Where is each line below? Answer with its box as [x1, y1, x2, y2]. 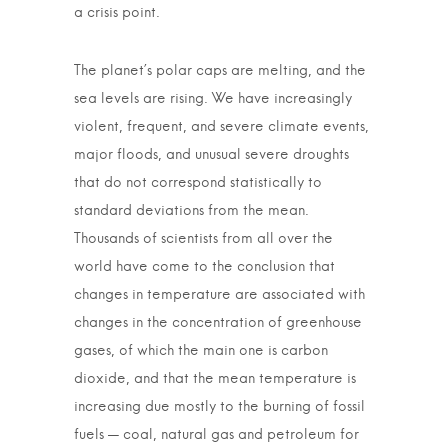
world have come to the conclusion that [74, 260, 335, 274]
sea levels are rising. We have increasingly [74, 92, 352, 106]
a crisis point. [74, 6, 160, 20]
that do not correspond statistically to [74, 176, 322, 190]
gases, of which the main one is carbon [74, 344, 328, 358]
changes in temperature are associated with [74, 288, 365, 302]
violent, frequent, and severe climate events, [74, 120, 369, 134]
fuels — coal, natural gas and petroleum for [74, 428, 359, 442]
